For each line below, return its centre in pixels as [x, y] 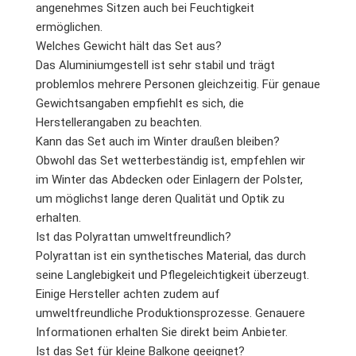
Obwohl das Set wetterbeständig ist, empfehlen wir [170, 160]
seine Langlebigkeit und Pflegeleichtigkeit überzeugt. [172, 275]
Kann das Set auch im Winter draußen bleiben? [158, 141]
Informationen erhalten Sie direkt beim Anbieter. [162, 332]
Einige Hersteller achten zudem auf [128, 294]
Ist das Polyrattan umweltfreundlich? [133, 236]
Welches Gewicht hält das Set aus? [129, 46]
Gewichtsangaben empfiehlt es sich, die [140, 103]
